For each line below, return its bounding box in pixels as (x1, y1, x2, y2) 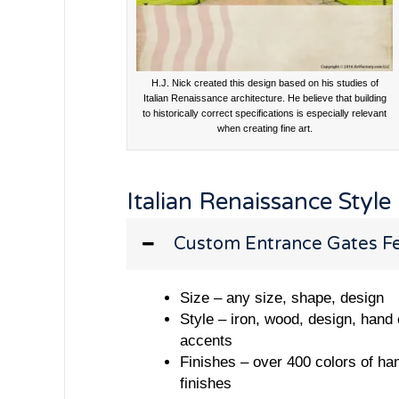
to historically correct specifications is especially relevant (142, 107, 387, 118)
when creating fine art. (216, 122, 313, 134)
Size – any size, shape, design (180, 289, 384, 306)
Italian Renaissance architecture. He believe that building (142, 92, 387, 103)
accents (180, 331, 232, 349)
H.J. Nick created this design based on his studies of (151, 77, 379, 88)
